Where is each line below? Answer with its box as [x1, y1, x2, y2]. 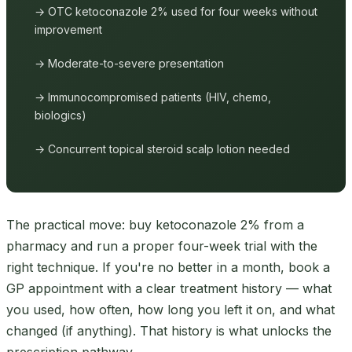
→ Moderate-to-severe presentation [35, 56, 224, 70]
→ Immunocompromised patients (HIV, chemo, [35, 90, 271, 104]
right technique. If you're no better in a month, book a [6, 258, 330, 275]
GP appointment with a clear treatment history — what [6, 280, 332, 296]
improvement [35, 22, 102, 36]
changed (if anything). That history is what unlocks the [6, 322, 332, 339]
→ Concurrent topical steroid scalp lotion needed [35, 141, 290, 156]
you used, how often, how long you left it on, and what [6, 301, 335, 317]
